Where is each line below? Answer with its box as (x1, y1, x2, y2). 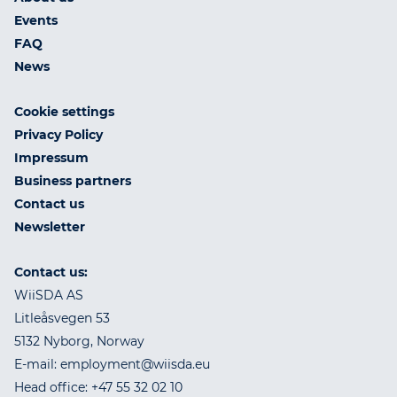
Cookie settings (14, 103, 114, 120)
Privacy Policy (14, 126, 103, 143)
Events (14, 12, 58, 28)
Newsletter (14, 218, 85, 235)
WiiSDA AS (14, 286, 83, 303)
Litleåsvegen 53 (14, 309, 110, 326)
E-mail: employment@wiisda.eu (14, 355, 210, 372)
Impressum (14, 149, 89, 166)
